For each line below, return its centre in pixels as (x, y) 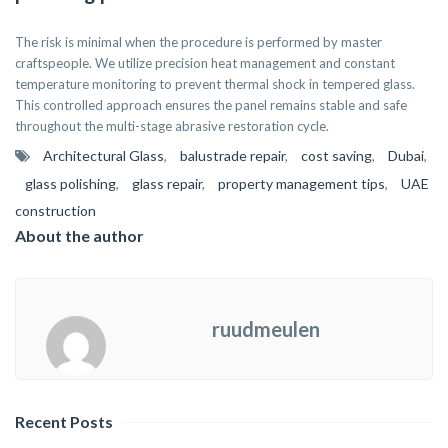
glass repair (167, 184)
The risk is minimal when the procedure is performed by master (198, 42)
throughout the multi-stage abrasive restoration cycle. (172, 126)
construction (55, 211)
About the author (79, 236)
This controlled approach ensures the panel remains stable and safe (211, 105)
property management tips (301, 184)
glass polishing (70, 184)
